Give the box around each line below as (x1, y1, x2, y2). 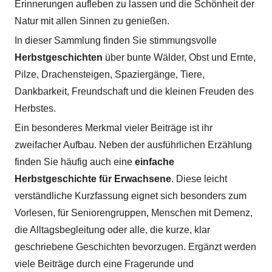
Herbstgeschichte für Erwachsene (15, 173, 171, 184)
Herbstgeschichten (15, 52, 103, 63)
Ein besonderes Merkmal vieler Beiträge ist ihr (15, 122, 212, 133)
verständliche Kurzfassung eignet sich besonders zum (15, 190, 246, 201)
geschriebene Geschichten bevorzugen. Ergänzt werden (15, 241, 256, 252)
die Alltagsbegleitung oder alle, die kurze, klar (15, 224, 210, 235)
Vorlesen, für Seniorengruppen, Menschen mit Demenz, (15, 207, 253, 218)
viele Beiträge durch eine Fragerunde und (15, 258, 194, 269)
